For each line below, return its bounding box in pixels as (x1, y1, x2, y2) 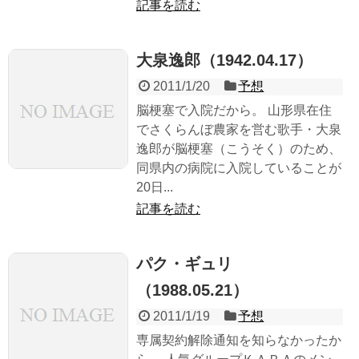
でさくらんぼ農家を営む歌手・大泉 (136, 123, 341, 137)
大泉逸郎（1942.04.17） (136, 51, 313, 70)
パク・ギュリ (136, 255, 232, 273)
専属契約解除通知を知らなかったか (136, 333, 341, 348)
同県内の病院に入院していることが (136, 161, 341, 175)
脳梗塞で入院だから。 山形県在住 (136, 103, 332, 118)
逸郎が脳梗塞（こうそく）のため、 (136, 142, 341, 156)
